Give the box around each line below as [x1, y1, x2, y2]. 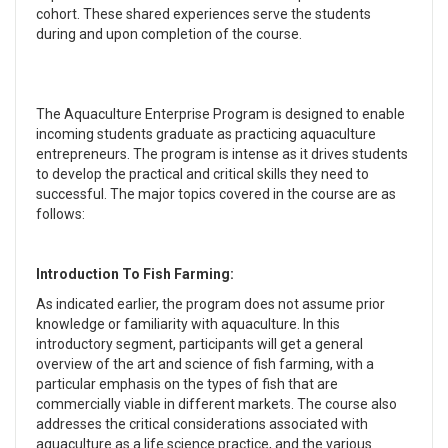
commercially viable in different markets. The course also [36, 396, 397, 412]
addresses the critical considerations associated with [36, 416, 368, 432]
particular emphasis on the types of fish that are [36, 376, 338, 392]
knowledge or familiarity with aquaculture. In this [36, 316, 340, 332]
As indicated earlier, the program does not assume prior [36, 296, 385, 312]
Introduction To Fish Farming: [36, 266, 234, 282]
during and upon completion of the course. [36, 26, 302, 42]
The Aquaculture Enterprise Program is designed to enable [36, 106, 405, 122]
